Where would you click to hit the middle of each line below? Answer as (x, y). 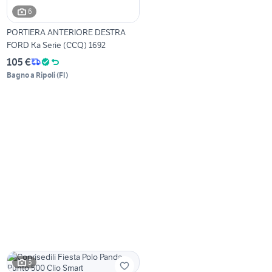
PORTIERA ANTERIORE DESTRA (66, 32)
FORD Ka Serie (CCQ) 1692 (56, 45)
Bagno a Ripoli (31, 75)
